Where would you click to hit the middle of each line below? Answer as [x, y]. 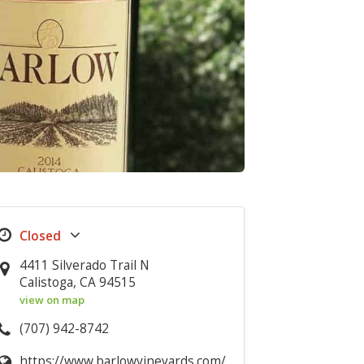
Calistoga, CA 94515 [78, 282]
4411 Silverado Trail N [85, 265]
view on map [52, 300]
